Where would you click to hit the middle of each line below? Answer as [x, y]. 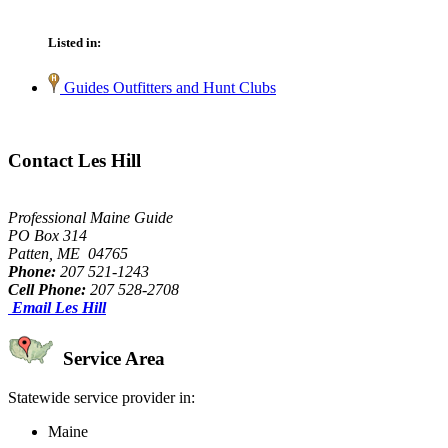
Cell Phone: [47, 289]
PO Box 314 [47, 235]
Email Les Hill [59, 307]
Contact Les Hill [74, 160]
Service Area [111, 359]
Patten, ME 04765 [68, 253]
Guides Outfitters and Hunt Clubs [168, 88]
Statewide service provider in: [101, 398]
